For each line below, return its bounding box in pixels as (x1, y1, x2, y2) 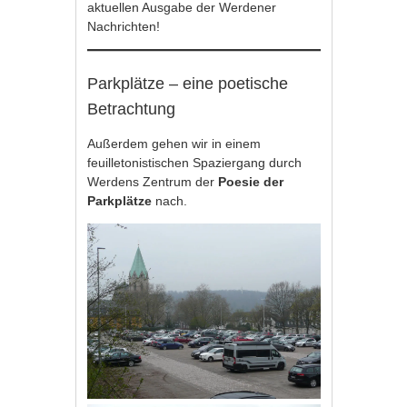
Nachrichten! (87, 19, 164, 35)
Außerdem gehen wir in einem (87, 136, 262, 152)
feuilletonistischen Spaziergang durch (87, 155, 303, 171)
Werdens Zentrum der (87, 174, 219, 190)
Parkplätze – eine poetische (87, 74, 289, 94)
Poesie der (218, 174, 284, 190)
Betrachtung (87, 100, 176, 119)
